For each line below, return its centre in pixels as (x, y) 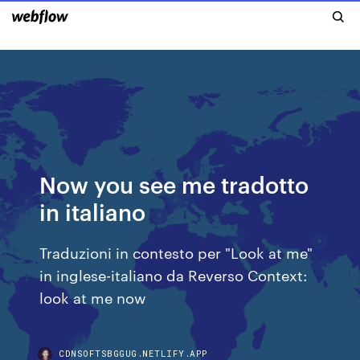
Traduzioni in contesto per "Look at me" (176, 252)
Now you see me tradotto (174, 184)
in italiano (93, 211)
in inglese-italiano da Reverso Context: (174, 274)
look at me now (93, 297)
